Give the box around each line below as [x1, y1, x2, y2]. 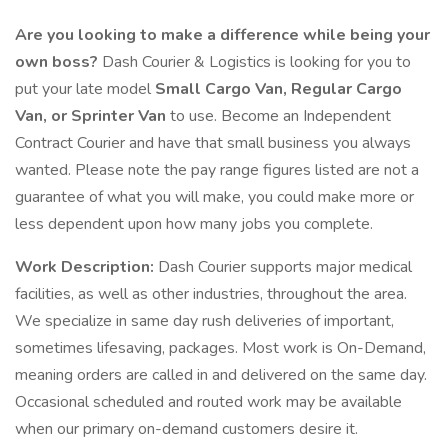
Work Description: [15, 256, 158, 278]
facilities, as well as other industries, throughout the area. [15, 283, 407, 305]
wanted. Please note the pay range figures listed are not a [15, 159, 419, 181]
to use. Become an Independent [170, 105, 391, 127]
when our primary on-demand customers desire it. [15, 418, 358, 440]
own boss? [15, 51, 98, 73]
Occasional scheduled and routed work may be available [15, 391, 402, 413]
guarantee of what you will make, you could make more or [15, 186, 414, 208]
